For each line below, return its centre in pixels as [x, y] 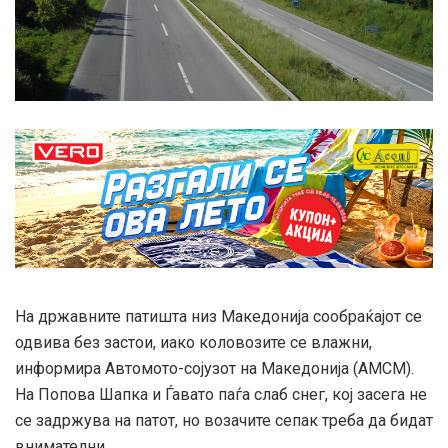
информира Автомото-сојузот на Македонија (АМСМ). [214, 369]
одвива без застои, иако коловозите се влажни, [193, 343]
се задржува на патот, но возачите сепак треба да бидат [224, 421]
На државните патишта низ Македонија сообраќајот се [218, 317]
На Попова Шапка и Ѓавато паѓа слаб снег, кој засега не [221, 395]
